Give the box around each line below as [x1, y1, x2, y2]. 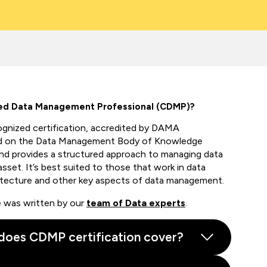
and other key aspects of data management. [32, 175, 226, 186]
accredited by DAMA [88, 122, 179, 133]
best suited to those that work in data [39, 162, 206, 173]
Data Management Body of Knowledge [36, 135, 203, 147]
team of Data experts [86, 197, 185, 209]
